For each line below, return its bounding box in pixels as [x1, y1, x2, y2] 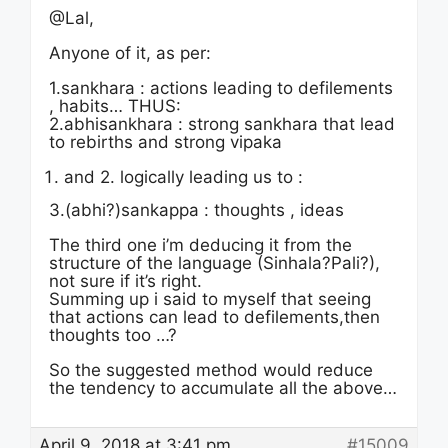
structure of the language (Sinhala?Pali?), [49, 253, 380, 273]
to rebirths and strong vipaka [49, 132, 282, 152]
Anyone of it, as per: [49, 43, 211, 63]
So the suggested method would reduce [49, 360, 373, 380]
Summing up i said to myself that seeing [49, 289, 371, 309]
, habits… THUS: [49, 96, 181, 116]
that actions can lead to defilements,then [49, 307, 380, 327]
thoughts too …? [49, 325, 177, 345]
